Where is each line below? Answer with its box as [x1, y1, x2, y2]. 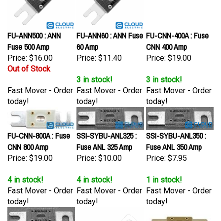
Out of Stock [7, 59, 50, 69]
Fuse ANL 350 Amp [146, 137, 202, 147]
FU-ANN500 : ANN [7, 25, 61, 36]
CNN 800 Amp [7, 137, 48, 147]
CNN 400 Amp [146, 37, 187, 47]
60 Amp [76, 37, 98, 47]
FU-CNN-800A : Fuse [7, 125, 70, 136]
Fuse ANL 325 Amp [76, 137, 132, 147]
